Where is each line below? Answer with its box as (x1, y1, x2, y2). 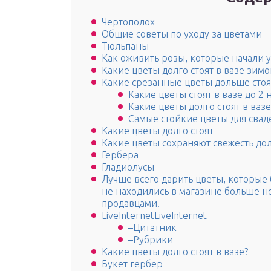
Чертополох (102, 16, 155, 28)
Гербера (102, 149, 139, 161)
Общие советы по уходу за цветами (102, 28, 262, 40)
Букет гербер (102, 258, 163, 270)
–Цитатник (128, 222, 177, 233)
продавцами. (102, 198, 160, 209)
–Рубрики (128, 234, 173, 246)
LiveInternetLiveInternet (102, 210, 207, 221)
